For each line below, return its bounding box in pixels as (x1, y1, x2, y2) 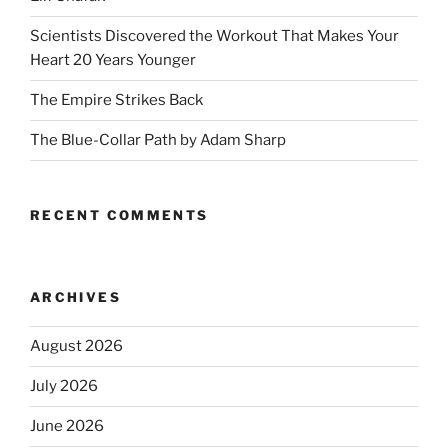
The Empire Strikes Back (30, 91, 203, 110)
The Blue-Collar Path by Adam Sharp (30, 131, 286, 150)
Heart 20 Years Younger (30, 51, 196, 70)
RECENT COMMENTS (30, 206, 209, 223)
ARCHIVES (30, 289, 121, 306)
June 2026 (30, 417, 104, 436)
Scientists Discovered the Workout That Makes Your (30, 27, 399, 46)
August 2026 (30, 337, 123, 356)
